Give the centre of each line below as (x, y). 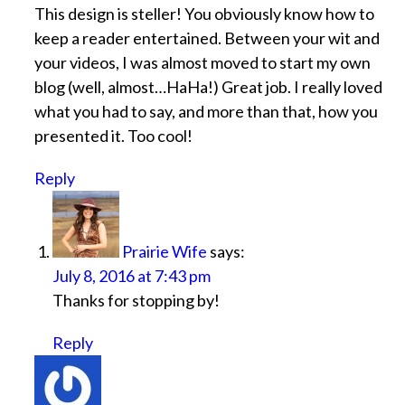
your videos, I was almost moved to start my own (202, 63)
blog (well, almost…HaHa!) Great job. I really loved (208, 87)
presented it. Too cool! (113, 136)
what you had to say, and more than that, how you (206, 112)
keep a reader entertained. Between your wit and (207, 38)
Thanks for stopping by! (136, 301)
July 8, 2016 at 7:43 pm (131, 276)
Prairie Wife (164, 252)
